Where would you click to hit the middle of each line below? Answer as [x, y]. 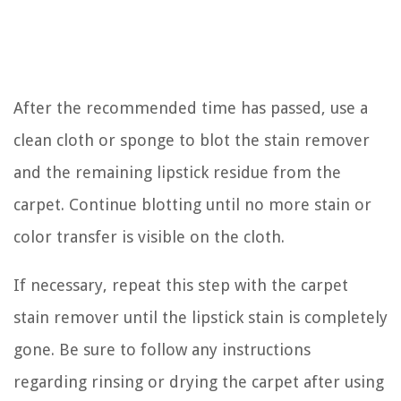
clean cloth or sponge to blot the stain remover [192, 140]
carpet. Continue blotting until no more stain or [192, 204]
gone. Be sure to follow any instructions [162, 349]
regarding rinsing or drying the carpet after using [199, 381]
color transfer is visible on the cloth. [149, 236]
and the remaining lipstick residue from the [177, 172]
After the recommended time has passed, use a [191, 107]
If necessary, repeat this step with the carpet [181, 285]
